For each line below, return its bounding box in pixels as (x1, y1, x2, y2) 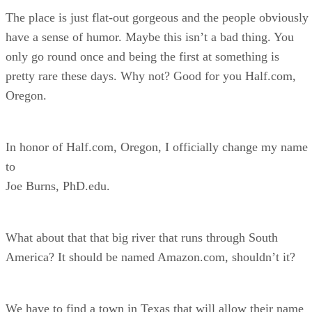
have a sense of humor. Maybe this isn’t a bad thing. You (6, 29, 294, 44)
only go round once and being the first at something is (6, 49, 279, 63)
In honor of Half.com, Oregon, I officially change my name (6, 139, 308, 154)
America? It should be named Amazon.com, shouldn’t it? (6, 249, 295, 264)
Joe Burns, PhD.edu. (6, 178, 110, 193)
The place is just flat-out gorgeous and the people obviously (6, 10, 309, 24)
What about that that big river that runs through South (6, 230, 278, 244)
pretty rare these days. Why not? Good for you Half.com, (6, 68, 296, 83)
